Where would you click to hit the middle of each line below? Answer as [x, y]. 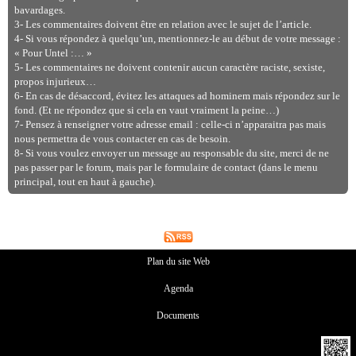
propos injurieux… [55, 81]
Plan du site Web [178, 262]
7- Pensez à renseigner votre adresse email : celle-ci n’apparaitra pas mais [170, 124]
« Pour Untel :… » [53, 53]
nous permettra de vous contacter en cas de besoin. [122, 139]
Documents [178, 316]
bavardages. [39, 10]
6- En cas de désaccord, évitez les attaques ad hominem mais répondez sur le [177, 96]
